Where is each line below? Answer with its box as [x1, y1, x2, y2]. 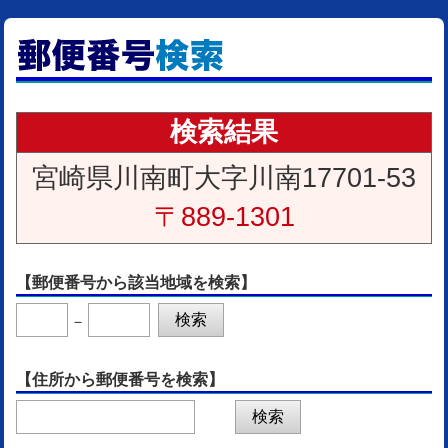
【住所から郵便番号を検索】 [16, 371, 224, 388]
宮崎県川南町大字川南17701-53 [32, 163, 416, 193]
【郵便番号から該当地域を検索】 [16, 274, 256, 291]
